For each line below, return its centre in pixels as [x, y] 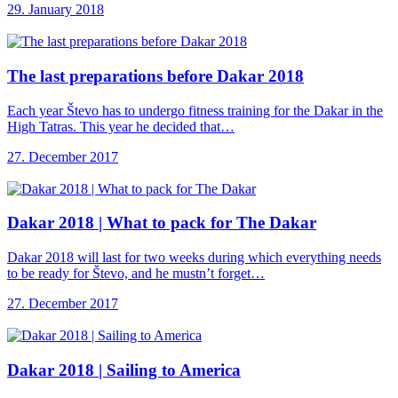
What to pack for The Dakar [211, 223]
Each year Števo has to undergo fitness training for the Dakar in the [195, 110]
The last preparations [87, 76]
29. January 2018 [56, 10]
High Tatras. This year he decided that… [121, 126]
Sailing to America [174, 370]
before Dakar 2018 [235, 76]
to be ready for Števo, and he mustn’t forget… [136, 274]
